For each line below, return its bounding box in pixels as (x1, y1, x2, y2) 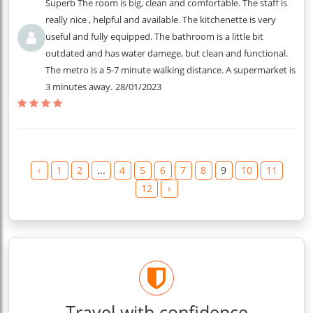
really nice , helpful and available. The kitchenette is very (45, 13, 276, 26)
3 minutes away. (45, 80, 112, 93)
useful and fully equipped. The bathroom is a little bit (45, 30, 263, 43)
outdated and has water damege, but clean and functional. (45, 47, 288, 59)
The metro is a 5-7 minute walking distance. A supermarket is (45, 64, 296, 76)
